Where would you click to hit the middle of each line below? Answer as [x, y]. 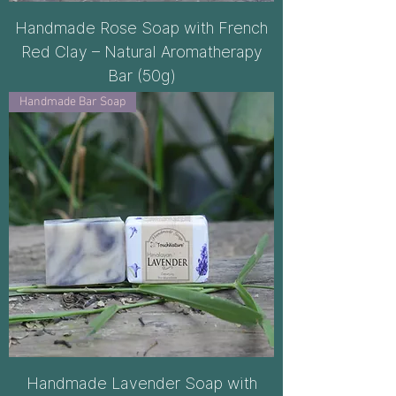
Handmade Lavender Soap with [141, 383]
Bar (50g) [141, 76]
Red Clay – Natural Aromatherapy [141, 52]
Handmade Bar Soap [72, 102]
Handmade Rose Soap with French [141, 28]
